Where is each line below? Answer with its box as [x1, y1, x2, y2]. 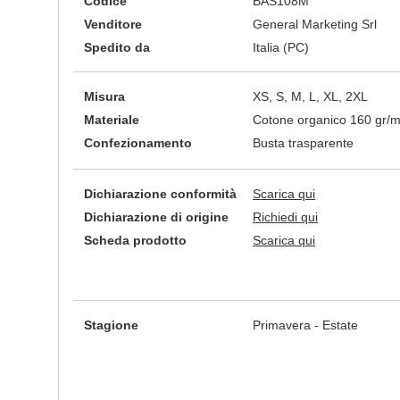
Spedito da [84, 40, 150, 54]
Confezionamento [84, 136, 192, 150]
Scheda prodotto [84, 233, 187, 247]
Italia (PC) [253, 40, 309, 54]
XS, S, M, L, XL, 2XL [253, 89, 368, 104]
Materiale [84, 112, 139, 127]
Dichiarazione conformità [84, 187, 237, 201]
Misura [84, 89, 125, 104]
